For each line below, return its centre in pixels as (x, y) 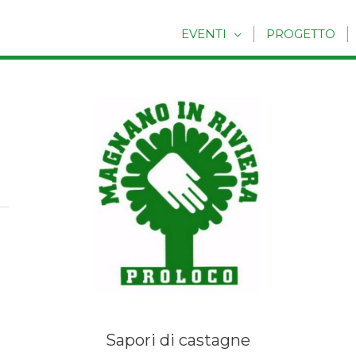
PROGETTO (301, 34)
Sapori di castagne (178, 341)
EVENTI (204, 34)
